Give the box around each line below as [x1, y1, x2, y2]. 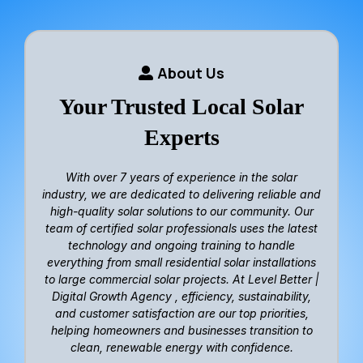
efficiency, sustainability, [181, 288, 311, 303]
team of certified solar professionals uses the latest [45, 220, 318, 235]
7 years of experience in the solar [120, 169, 297, 184]
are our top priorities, [194, 305, 309, 320]
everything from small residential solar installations [47, 254, 316, 269]
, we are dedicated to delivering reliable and [84, 186, 321, 201]
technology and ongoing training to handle [68, 237, 295, 252]
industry [42, 186, 84, 201]
